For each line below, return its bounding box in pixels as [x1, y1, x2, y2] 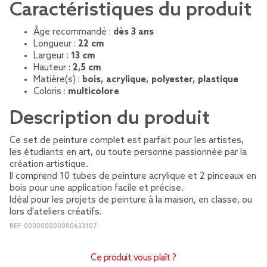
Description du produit [10, 107, 210, 130]
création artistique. [10, 159, 88, 170]
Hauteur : [33, 63, 73, 73]
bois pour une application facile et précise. [10, 183, 184, 194]
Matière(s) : [33, 74, 82, 85]
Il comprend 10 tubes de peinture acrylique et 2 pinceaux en [10, 171, 256, 182]
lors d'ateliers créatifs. [10, 207, 102, 218]
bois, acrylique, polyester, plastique [82, 74, 238, 85]
